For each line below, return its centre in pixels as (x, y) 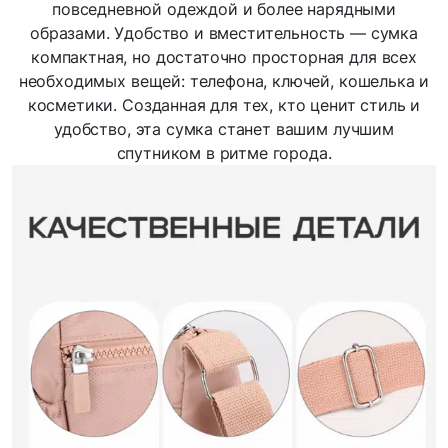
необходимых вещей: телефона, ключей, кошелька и (224, 80)
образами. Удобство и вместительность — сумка (224, 32)
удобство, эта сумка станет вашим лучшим (224, 128)
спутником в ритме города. (224, 152)
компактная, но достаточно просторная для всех (224, 56)
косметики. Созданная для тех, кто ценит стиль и (224, 104)
